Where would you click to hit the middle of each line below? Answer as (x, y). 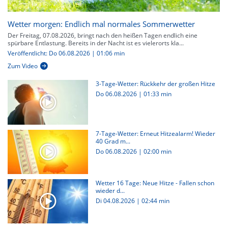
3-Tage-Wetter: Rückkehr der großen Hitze (155, 84)
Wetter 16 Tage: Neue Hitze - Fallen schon (155, 183)
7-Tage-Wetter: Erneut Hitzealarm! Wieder (155, 133)
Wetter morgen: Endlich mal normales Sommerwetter (101, 24)
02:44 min (155, 201)
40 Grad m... (113, 141)
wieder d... (110, 190)
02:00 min (157, 151)
